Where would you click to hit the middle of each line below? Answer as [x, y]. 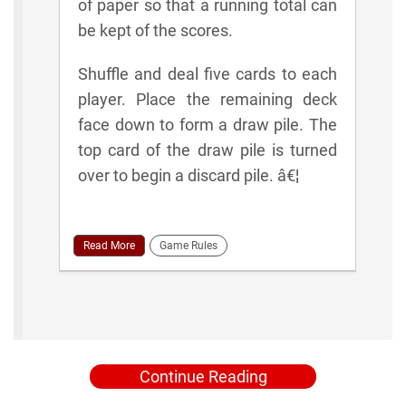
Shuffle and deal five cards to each [208, 73]
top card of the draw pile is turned [208, 150]
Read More [109, 245]
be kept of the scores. [155, 30]
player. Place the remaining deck [208, 99]
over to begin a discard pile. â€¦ [188, 175]
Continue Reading [203, 376]
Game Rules [188, 245]
